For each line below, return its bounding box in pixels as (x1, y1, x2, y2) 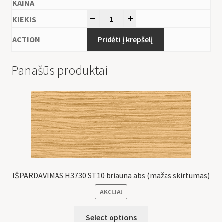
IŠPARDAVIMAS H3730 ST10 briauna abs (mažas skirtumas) (12, 170, 210, 180)
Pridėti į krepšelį (98, 34, 153, 45)
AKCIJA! (99, 187, 123, 197)
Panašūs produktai (11, 62, 108, 78)
